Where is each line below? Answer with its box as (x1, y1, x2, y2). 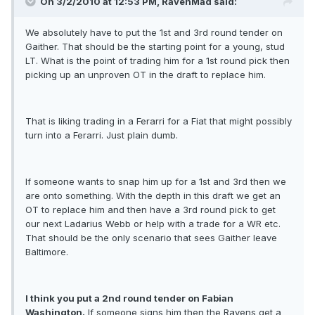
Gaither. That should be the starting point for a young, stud (25, 41, 285, 53)
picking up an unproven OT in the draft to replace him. (25, 69, 266, 81)
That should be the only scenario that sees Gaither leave (25, 232, 277, 244)
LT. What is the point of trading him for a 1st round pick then (25, 55, 290, 67)
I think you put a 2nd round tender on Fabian (25, 292, 233, 304)
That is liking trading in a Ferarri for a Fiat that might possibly (25, 115, 292, 127)
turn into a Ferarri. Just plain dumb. (25, 129, 178, 141)
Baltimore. (25, 246, 68, 258)
